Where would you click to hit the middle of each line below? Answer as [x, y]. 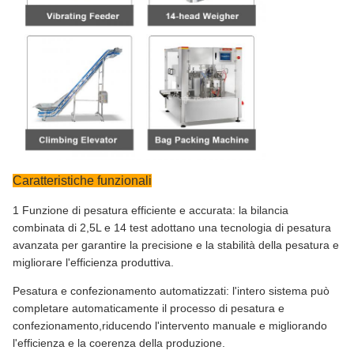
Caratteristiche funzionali [82, 180]
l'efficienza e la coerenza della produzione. [119, 343]
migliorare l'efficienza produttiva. [93, 262]
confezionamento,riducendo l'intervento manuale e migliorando [170, 325]
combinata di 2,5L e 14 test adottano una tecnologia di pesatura [172, 227]
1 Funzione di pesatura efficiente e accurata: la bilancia [151, 210]
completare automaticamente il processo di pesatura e [149, 308]
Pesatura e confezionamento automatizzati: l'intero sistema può [171, 290]
